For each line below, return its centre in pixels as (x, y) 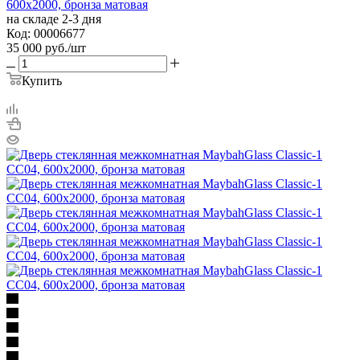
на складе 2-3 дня (54, 18)
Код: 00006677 (46, 33)
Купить (42, 80)
